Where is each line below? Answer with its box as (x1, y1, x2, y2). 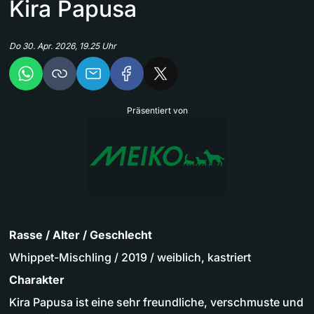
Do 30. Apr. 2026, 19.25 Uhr (9, 41, 116, 52)
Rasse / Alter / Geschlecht (9, 227, 152, 242)
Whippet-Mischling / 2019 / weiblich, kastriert (9, 250, 251, 264)
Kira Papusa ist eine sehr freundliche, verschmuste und (9, 294, 303, 309)
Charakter (9, 272, 64, 287)
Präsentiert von (126, 105, 188, 116)
